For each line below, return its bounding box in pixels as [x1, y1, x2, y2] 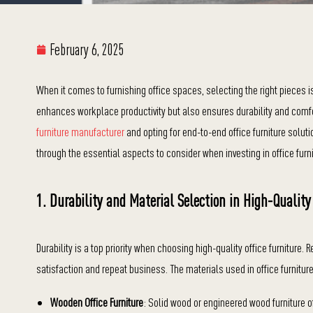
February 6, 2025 [50, 41, 124, 59]
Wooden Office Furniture [50, 295, 143, 310]
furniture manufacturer [36, 124, 124, 139]
